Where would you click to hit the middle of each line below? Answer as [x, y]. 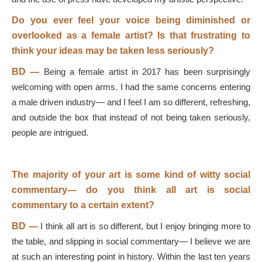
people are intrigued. [50, 132]
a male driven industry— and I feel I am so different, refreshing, [131, 102]
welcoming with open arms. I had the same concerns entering [131, 87]
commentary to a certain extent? [83, 205]
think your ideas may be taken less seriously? [113, 51]
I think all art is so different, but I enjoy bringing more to [145, 226]
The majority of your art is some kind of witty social [131, 175]
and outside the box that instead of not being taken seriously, [131, 117]
